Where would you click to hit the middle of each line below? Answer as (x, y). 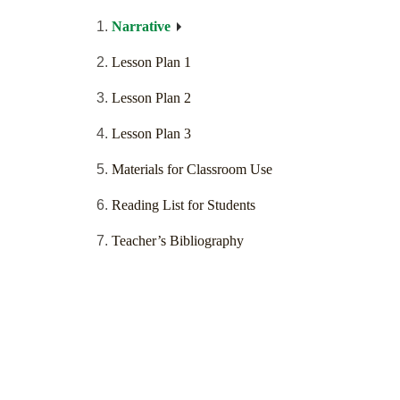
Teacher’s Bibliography (178, 241)
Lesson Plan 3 (151, 134)
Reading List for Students (183, 205)
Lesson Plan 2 (151, 98)
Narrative (141, 27)
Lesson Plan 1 (151, 62)
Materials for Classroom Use (192, 170)
